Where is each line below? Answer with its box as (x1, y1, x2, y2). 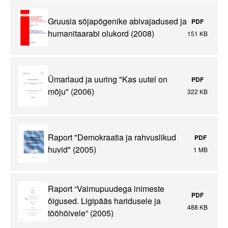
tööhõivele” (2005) (48, 207, 113, 219)
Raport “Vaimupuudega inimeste (48, 183, 164, 195)
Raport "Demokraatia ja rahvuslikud (48, 131, 176, 144)
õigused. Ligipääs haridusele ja (48, 195, 161, 207)
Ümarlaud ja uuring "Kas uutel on (48, 73, 167, 85)
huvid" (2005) (48, 144, 96, 156)
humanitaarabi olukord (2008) (48, 27, 154, 40)
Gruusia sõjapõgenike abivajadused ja (48, 15, 187, 27)
